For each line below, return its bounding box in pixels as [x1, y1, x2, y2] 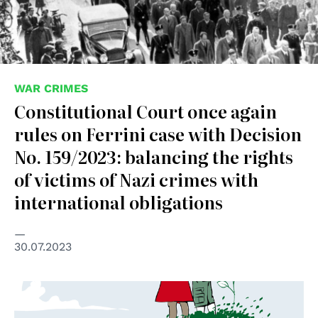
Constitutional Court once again [14, 98, 277, 124]
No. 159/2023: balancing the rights [14, 143, 293, 169]
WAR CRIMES [14, 81, 88, 95]
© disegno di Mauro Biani [14, 284, 141, 296]
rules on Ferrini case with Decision [14, 121, 302, 146]
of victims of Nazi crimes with [14, 166, 258, 192]
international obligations [14, 189, 223, 214]
